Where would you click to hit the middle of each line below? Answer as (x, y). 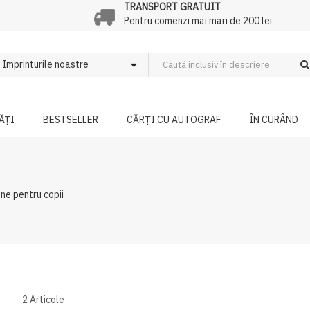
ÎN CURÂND (274, 120)
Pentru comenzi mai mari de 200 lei (198, 21)
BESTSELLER (71, 120)
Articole (46, 300)
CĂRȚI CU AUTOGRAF (174, 120)
